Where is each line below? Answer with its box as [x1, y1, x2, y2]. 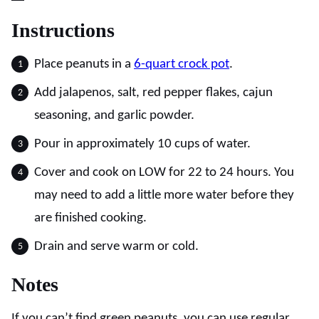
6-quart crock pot [134, 58, 229, 71]
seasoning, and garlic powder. [34, 109, 194, 122]
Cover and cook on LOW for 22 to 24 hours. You [34, 166, 294, 179]
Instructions [11, 19, 120, 41]
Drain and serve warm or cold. [34, 240, 199, 253]
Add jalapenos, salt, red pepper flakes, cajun [34, 86, 273, 100]
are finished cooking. [34, 211, 147, 225]
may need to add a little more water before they [34, 189, 294, 202]
